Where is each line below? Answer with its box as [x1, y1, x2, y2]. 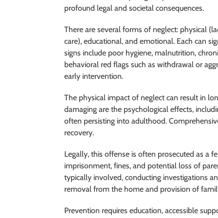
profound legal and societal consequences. [64, 3, 204, 13]
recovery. [64, 128, 94, 138]
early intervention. [64, 72, 123, 81]
